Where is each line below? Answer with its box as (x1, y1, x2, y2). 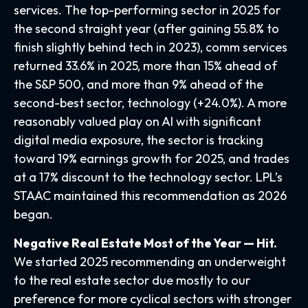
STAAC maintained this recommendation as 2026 (14, 187, 287, 203)
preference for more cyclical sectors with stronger (14, 290, 291, 307)
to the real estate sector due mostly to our (14, 272, 250, 288)
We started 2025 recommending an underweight (14, 253, 286, 269)
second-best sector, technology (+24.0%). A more (14, 94, 287, 111)
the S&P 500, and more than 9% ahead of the (14, 76, 263, 92)
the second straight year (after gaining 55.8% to (14, 20, 279, 36)
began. (14, 206, 53, 222)
